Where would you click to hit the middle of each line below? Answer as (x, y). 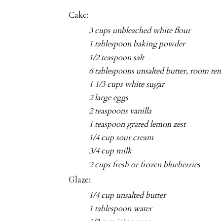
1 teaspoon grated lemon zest (137, 125)
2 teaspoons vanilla (120, 111)
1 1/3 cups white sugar (127, 84)
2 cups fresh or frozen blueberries (145, 165)
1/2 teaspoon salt (117, 57)
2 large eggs (109, 97)
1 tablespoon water (121, 209)
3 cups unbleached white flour (140, 31)
